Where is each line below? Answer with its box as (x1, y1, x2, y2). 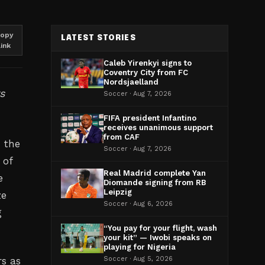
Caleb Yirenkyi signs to (104, 59, 192, 67)
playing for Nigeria (104, 243, 176, 251)
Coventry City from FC (104, 68, 188, 77)
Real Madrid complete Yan (104, 169, 206, 177)
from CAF (104, 132, 140, 141)
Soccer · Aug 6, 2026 (104, 200, 173, 208)
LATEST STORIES (61, 34, 136, 42)
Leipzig (104, 188, 132, 196)
